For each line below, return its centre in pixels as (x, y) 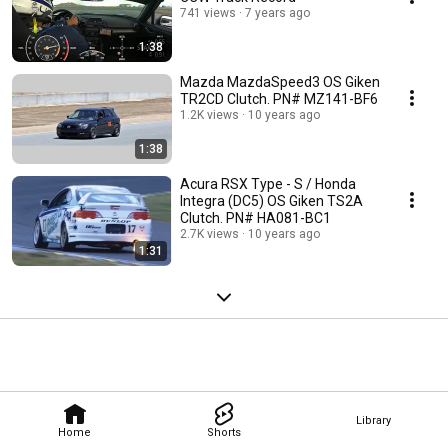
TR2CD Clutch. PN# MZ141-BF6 (279, 99)
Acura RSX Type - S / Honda (268, 184)
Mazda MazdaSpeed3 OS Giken (280, 82)
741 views (208, 13)
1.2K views (209, 115)
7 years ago (277, 13)
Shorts (223, 432)
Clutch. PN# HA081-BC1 (255, 218)
